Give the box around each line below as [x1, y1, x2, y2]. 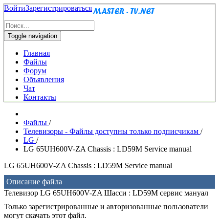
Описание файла [6, 177, 62, 186]
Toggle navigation [8, 32, 57, 40]
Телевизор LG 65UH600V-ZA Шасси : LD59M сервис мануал [4, 189, 208, 197]
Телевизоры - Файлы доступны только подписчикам [23, 127, 200, 135]
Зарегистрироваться [25, 4, 92, 12]
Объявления [23, 75, 64, 84]
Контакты [23, 93, 56, 101]
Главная [23, 49, 50, 57]
